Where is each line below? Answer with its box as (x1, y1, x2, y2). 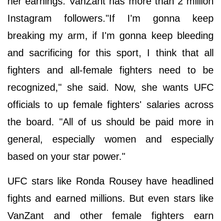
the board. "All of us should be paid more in (7, 116, 214, 127)
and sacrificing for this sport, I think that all (7, 47, 214, 58)
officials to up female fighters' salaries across (7, 99, 214, 110)
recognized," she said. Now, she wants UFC (7, 81, 214, 93)
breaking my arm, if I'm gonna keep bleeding (7, 30, 214, 41)
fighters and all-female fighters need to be (7, 64, 214, 75)
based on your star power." (7, 150, 125, 162)
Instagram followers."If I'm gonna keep (7, 12, 214, 24)
